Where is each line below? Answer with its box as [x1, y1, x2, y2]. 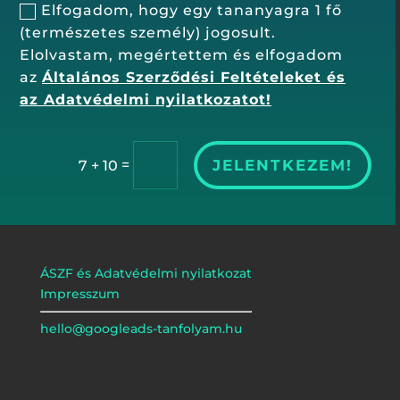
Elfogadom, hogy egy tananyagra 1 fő [41, 2, 343, 20]
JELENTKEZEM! [212, 156, 354, 175]
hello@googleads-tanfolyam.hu [39, 321, 242, 337]
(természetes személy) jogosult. [20, 24, 277, 42]
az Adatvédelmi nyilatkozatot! [20, 91, 272, 109]
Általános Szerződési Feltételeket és [42, 69, 346, 87]
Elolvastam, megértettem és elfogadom [20, 46, 344, 64]
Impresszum [39, 286, 120, 303]
